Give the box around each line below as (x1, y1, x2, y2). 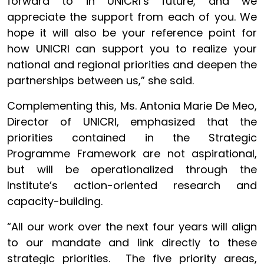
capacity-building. (7, 194, 103, 209)
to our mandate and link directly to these (7, 235, 257, 250)
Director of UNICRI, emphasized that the (7, 114, 257, 129)
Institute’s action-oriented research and (7, 178, 257, 193)
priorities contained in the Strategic (7, 130, 257, 145)
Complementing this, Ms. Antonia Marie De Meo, (7, 98, 257, 113)
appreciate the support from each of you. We (7, 9, 257, 24)
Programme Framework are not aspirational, (7, 146, 257, 161)
